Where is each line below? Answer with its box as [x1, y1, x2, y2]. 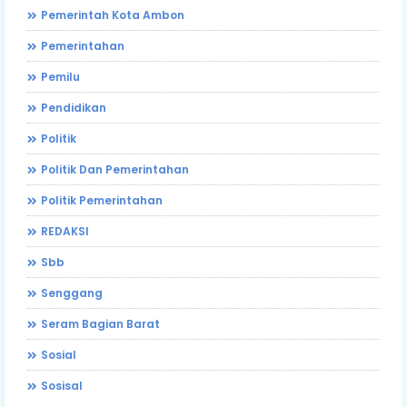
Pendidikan [41, 99, 106, 115]
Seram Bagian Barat [41, 315, 160, 332]
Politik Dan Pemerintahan [41, 161, 189, 177]
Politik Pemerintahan [41, 192, 163, 208]
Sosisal [41, 377, 83, 393]
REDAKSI [41, 223, 89, 239]
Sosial [41, 346, 76, 362]
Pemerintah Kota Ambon [41, 6, 184, 23]
